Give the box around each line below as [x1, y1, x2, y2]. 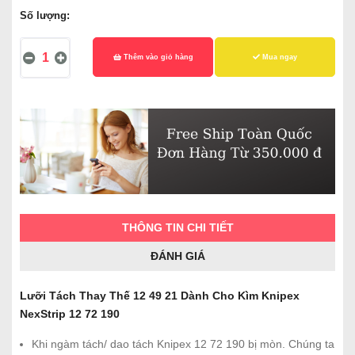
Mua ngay [260, 53, 298, 61]
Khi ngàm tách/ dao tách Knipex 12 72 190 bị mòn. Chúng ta [32, 337, 334, 350]
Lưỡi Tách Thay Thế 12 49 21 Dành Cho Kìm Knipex [20, 288, 300, 302]
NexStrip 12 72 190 [20, 307, 120, 320]
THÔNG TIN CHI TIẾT [121, 220, 234, 234]
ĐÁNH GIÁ [150, 249, 205, 262]
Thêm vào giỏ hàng [120, 53, 193, 61]
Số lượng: [20, 10, 70, 21]
